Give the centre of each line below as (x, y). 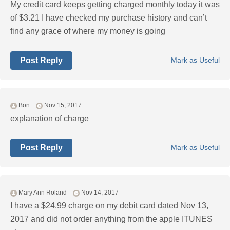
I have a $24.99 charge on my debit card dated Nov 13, (109, 206)
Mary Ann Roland (43, 193)
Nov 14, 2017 (100, 193)
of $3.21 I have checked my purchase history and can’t (109, 18)
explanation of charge (50, 119)
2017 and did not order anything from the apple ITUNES (111, 219)
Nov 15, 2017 (63, 106)
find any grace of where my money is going (88, 31)
